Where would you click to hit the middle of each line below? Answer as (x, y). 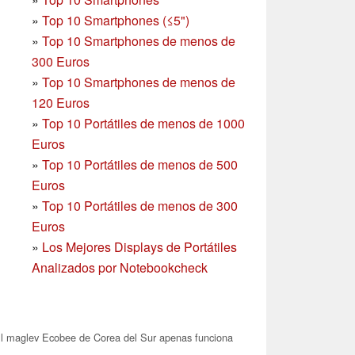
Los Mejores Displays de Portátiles (139, 246)
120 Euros (61, 102)
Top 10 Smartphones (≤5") (116, 20)
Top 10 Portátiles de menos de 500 (140, 164)
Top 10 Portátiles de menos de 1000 (143, 123)
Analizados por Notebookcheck (120, 267)
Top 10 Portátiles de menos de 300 (140, 205)
